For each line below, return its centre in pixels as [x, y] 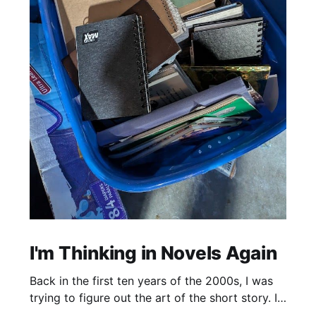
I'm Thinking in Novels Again [153, 253]
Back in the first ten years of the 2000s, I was [151, 281]
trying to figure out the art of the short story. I [153, 298]
